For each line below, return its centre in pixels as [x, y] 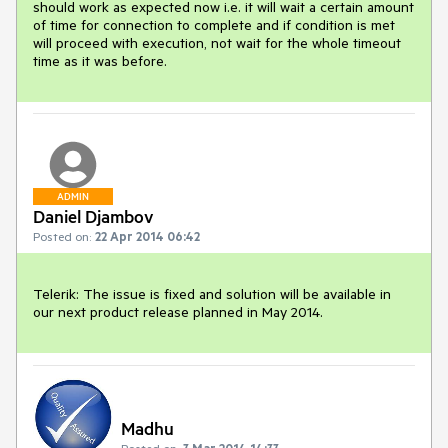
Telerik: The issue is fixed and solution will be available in [212, 294]
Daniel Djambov [93, 216]
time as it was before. [100, 61]
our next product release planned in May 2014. [178, 312]
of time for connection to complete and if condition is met [214, 25]
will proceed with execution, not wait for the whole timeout [217, 43]
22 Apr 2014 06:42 [147, 236]
